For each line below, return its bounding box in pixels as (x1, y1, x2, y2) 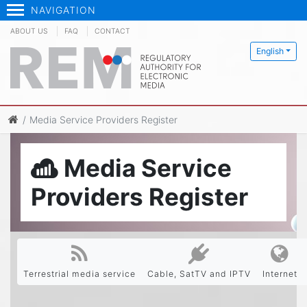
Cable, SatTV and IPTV (147, 269, 251, 279)
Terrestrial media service (23, 269, 136, 279)
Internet (262, 269, 297, 279)
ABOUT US (10, 27, 48, 36)
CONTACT (95, 27, 130, 36)
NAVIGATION (31, 4, 96, 16)
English (256, 46, 284, 56)
